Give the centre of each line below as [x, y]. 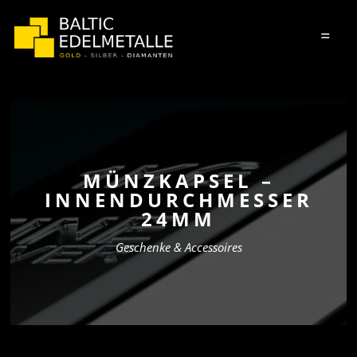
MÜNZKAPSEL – [178, 180]
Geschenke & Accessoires [178, 247]
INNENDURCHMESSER [178, 200]
